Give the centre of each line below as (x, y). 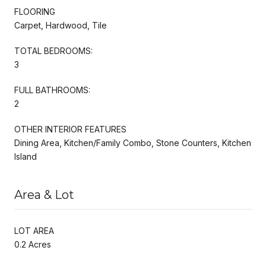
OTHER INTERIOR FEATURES (70, 129)
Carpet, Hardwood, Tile (61, 25)
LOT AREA (34, 230)
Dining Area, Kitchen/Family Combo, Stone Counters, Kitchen (133, 142)
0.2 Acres (33, 244)
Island (26, 156)
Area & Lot (44, 194)
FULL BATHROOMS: (52, 90)
